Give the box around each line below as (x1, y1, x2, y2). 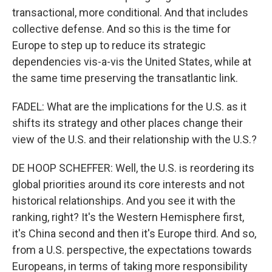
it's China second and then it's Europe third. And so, (12, 227, 256, 240)
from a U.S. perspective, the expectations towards (12, 243, 252, 256)
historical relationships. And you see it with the (12, 194, 236, 207)
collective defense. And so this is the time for (12, 22, 231, 35)
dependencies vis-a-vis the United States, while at (12, 55, 251, 68)
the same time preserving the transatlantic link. (12, 72, 238, 84)
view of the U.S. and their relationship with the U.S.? (12, 133, 257, 146)
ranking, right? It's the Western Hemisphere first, (12, 211, 244, 223)
